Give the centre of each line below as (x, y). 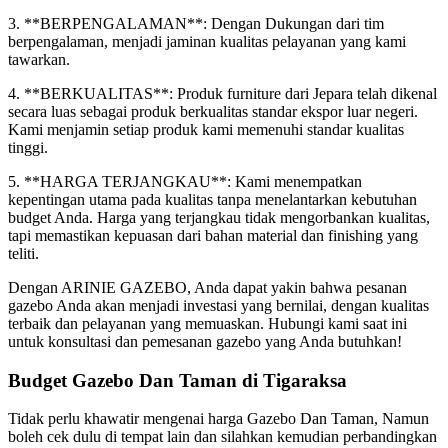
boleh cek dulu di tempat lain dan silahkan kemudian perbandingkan (222, 437)
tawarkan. (39, 59)
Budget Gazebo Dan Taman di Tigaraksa (177, 380)
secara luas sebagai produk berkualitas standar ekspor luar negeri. (213, 111)
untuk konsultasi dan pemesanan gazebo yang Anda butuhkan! (205, 341)
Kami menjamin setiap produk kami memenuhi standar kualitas (206, 129)
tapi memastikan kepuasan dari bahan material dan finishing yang (213, 235)
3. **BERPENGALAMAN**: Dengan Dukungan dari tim (196, 23)
